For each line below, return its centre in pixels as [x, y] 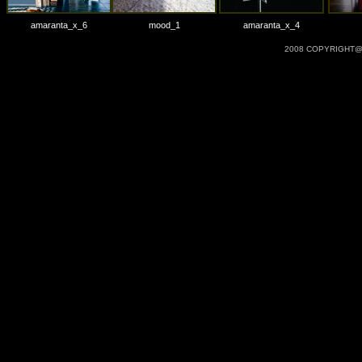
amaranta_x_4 [271, 25]
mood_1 [164, 25]
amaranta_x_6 [59, 25]
